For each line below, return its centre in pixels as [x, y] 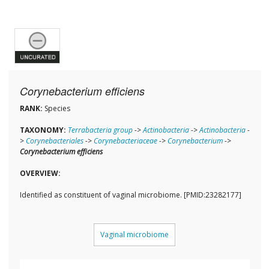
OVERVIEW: [40, 174]
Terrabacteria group [100, 130]
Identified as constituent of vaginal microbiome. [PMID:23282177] [130, 195]
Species [56, 109]
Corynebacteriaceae [125, 141]
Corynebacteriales [54, 141]
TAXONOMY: [43, 130]
